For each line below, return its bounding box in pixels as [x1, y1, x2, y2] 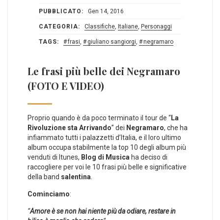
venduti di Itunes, [27, 153, 81, 161]
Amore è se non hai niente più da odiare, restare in [30, 207, 176, 215]
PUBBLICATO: [39, 7, 83, 15]
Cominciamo [27, 190, 70, 198]
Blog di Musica [81, 153, 130, 161]
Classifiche [84, 23, 115, 30]
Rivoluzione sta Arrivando [27, 123, 111, 132]
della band [27, 172, 61, 181]
